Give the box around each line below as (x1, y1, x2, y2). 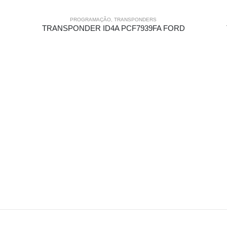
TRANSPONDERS (114, 17, 157, 23)
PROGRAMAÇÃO (70, 17, 111, 23)
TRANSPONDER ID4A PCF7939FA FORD (42, 24, 185, 33)
